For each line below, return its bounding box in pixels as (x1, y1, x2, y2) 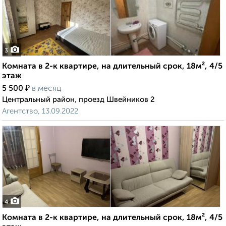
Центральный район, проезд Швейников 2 (2, 96, 155, 104)
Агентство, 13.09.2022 (2, 107, 78, 116)
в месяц (32, 85, 62, 93)
